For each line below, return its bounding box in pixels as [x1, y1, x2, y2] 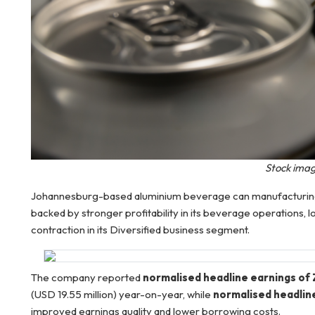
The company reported [31, 271, 143, 284]
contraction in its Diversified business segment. [31, 223, 250, 236]
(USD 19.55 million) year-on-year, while [31, 288, 213, 301]
